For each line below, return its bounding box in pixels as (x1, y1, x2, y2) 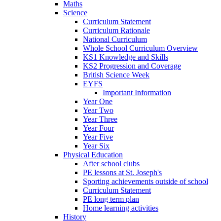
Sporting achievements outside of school (83, 177, 208, 186)
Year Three (83, 115, 117, 124)
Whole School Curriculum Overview (83, 44, 198, 53)
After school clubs (83, 159, 140, 168)
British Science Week (83, 71, 149, 79)
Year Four (83, 124, 114, 133)
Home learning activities (83, 204, 158, 213)
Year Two (83, 106, 113, 115)
